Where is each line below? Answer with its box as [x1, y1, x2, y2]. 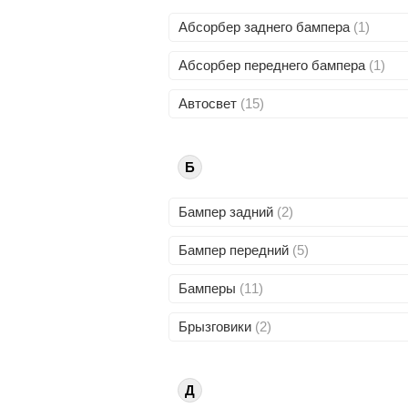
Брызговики [178, 319, 255, 334]
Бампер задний [178, 204, 277, 219]
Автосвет [178, 96, 240, 111]
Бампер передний [178, 242, 292, 258]
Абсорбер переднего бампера [178, 57, 369, 73]
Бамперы [178, 280, 240, 296]
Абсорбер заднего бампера [178, 19, 353, 35]
